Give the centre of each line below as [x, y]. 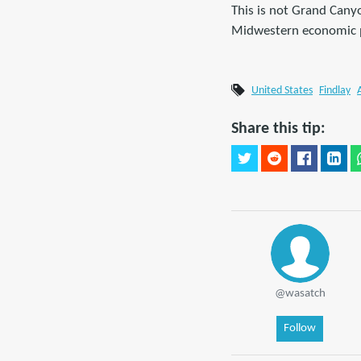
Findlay [335, 90]
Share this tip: [278, 129]
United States [282, 90]
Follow [300, 328]
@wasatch [300, 293]
